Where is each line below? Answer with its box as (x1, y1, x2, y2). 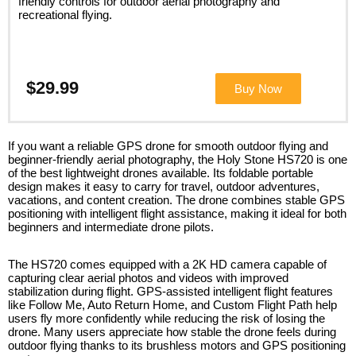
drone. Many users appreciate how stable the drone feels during (8, 324, 336, 339)
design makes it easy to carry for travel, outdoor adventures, (8, 179, 319, 193)
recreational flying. (18, 7, 112, 21)
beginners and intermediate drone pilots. (8, 219, 214, 234)
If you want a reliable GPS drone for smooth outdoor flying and (8, 138, 328, 153)
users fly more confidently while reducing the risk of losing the (8, 311, 325, 325)
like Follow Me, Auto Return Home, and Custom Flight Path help (8, 297, 337, 311)
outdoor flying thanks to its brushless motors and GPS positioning (8, 338, 346, 352)
